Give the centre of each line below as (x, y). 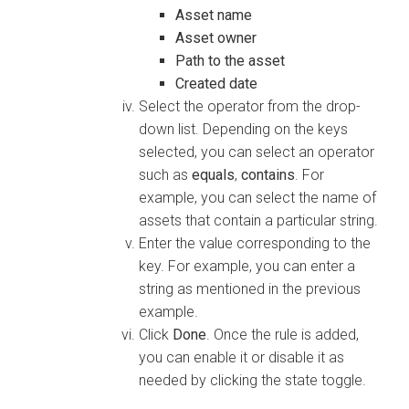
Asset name (214, 15)
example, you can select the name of (257, 197)
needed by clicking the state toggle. (252, 380)
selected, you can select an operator (257, 152)
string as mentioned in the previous (250, 288)
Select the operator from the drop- (250, 106)
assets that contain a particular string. (258, 220)
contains (268, 174)
